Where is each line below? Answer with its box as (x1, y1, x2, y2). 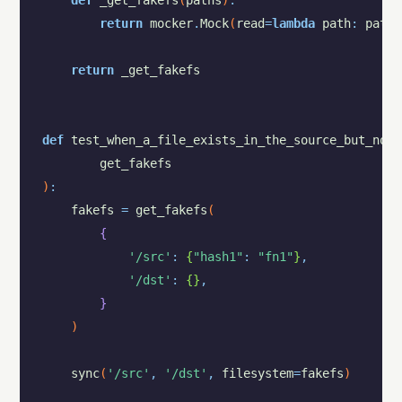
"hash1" (192, 249, 243, 265)
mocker (149, 16, 193, 31)
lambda (271, 16, 315, 31)
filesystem (221, 366, 293, 381)
